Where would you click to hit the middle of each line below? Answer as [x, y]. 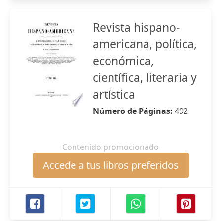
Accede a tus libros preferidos [110, 165]
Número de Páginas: [134, 111]
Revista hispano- [136, 27]
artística [114, 94]
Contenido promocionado [110, 147]
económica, [123, 61]
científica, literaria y [145, 77]
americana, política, [145, 44]
